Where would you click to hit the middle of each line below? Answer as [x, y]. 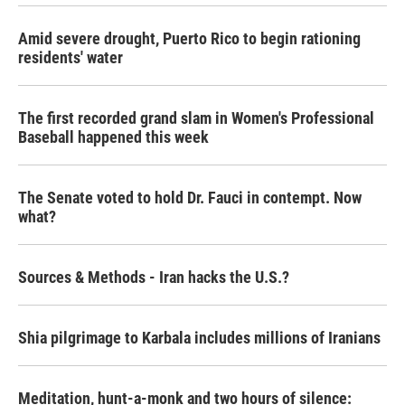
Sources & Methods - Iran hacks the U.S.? [154, 277]
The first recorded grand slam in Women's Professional [196, 118]
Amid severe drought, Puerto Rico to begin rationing [189, 38]
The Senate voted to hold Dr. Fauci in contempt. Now [190, 198]
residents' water [71, 57]
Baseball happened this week [113, 137]
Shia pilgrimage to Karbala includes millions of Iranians [199, 338]
